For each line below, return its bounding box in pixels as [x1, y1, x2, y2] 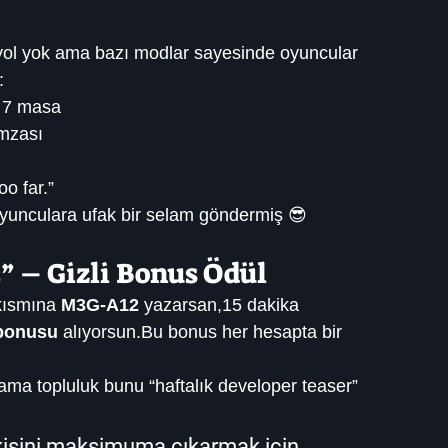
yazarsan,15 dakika [139, 295, 304, 316]
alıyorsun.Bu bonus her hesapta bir [58, 322, 347, 343]
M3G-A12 [61, 295, 139, 316]
